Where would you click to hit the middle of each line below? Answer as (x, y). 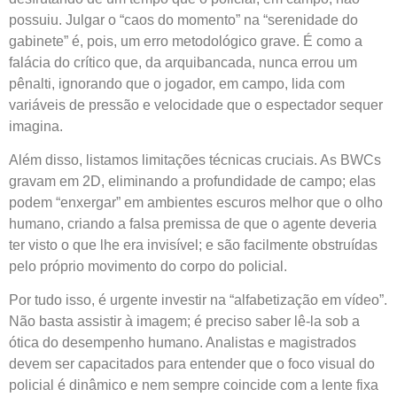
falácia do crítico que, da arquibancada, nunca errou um (183, 62)
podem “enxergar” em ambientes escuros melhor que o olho (196, 203)
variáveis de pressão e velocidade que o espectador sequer (196, 105)
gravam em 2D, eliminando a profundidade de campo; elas (192, 182)
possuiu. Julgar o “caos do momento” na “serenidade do (183, 19)
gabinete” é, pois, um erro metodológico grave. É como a (186, 41)
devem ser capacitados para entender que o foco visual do (192, 364)
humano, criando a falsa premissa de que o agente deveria (193, 224)
